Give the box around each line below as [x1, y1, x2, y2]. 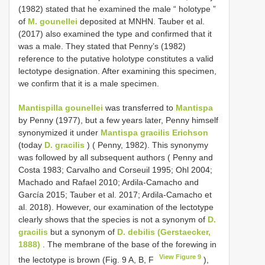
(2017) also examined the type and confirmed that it [18, 28, 212, 38]
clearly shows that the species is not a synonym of [18, 214, 208, 224]
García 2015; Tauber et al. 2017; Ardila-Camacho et [18, 189, 212, 199]
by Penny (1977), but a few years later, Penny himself [18, 115, 218, 125]
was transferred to [103, 102, 176, 112]
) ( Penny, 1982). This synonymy [85, 140, 208, 150]
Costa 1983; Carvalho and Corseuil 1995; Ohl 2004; [18, 164, 212, 174]
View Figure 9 [159, 253, 202, 260]
